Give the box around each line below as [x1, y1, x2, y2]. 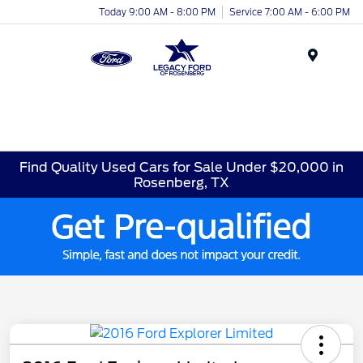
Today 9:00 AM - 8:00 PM [99, 6, 216, 18]
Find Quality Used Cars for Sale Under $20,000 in [19, 159, 344, 175]
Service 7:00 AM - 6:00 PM [229, 6, 350, 18]
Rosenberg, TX [134, 174, 229, 190]
